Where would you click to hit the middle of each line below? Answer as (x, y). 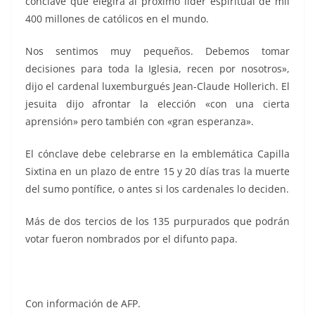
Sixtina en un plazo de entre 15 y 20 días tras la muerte (157, 172)
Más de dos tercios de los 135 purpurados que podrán (157, 221)
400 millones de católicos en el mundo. (117, 19)
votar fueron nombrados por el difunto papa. (131, 239)
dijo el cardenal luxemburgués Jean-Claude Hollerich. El (157, 86)
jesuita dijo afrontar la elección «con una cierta (157, 104)
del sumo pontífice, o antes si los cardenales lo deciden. (157, 189)
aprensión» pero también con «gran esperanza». (140, 122)
